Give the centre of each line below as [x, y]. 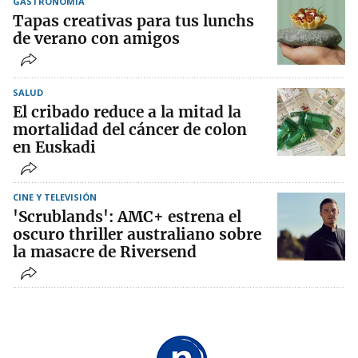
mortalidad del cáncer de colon [130, 129]
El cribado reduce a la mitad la [127, 111]
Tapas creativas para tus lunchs [133, 20]
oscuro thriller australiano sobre [137, 234]
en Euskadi [54, 147]
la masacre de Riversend [105, 251]
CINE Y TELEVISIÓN [55, 197]
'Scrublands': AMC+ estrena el [127, 216]
